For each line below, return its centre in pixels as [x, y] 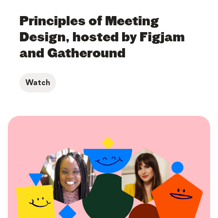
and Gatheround [73, 53]
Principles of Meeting [89, 21]
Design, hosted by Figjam [102, 37]
